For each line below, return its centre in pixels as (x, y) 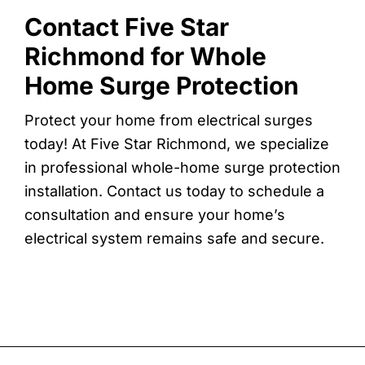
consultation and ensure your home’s (155, 214)
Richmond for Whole (145, 56)
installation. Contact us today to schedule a (174, 191)
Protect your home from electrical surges (169, 120)
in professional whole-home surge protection (182, 167)
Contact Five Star (127, 26)
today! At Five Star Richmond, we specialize (177, 143)
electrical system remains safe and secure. (174, 238)
